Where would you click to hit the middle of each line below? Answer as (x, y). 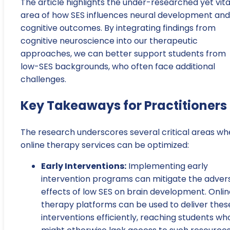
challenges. (43, 80)
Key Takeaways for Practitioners (124, 106)
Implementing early (167, 166)
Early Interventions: (84, 166)
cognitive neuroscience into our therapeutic (109, 41)
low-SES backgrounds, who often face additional (118, 67)
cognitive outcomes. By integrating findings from (118, 28)
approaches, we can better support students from (123, 54)
